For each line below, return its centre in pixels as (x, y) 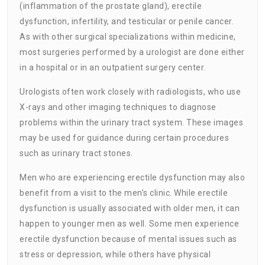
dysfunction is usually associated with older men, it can (130, 208)
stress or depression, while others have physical (115, 254)
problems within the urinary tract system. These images (131, 122)
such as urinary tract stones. (76, 153)
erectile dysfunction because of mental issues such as (128, 239)
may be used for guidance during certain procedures (124, 138)
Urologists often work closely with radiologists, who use (130, 91)
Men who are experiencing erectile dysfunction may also (132, 177)
